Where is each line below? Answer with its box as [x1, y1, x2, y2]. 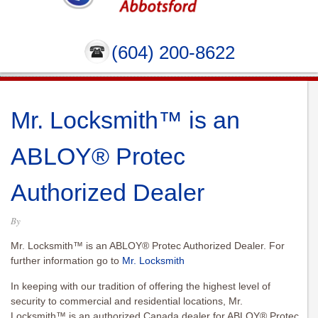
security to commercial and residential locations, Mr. [11, 295, 243, 307]
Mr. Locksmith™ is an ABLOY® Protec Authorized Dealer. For [11, 240, 285, 252]
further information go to [11, 255, 122, 267]
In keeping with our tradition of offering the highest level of [11, 280, 270, 292]
